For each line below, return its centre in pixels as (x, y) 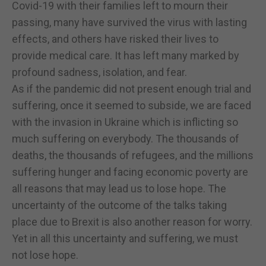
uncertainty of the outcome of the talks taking (119, 205)
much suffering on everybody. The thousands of (126, 138)
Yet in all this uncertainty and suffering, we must (125, 238)
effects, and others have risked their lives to (115, 39)
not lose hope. (45, 255)
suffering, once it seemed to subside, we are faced (132, 105)
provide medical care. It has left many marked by (126, 55)
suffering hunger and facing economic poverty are (130, 172)
